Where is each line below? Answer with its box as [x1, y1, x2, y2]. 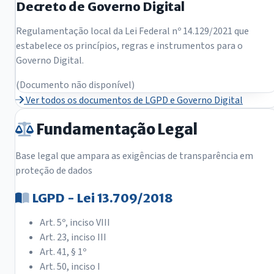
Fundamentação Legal [34, 120, 198, 139]
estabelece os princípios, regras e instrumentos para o [16, 39, 243, 53]
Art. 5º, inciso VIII [40, 216, 110, 230]
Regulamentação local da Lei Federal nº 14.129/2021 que [16, 24, 249, 38]
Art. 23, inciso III [40, 231, 106, 245]
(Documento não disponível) [16, 78, 135, 92]
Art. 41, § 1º [40, 245, 86, 259]
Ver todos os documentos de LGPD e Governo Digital [24, 93, 243, 107]
